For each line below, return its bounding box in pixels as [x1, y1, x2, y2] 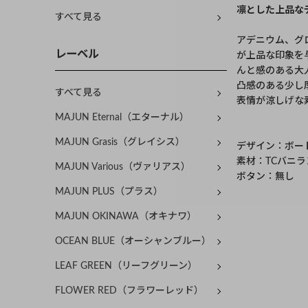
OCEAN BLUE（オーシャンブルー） [55, 236, 211, 247]
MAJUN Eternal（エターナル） [55, 113, 189, 123]
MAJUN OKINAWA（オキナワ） [55, 212, 197, 222]
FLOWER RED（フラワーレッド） [55, 286, 203, 296]
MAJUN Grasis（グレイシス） [55, 137, 185, 148]
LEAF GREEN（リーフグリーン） [55, 261, 197, 272]
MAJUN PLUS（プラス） [55, 187, 163, 197]
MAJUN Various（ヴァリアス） [55, 162, 190, 173]
